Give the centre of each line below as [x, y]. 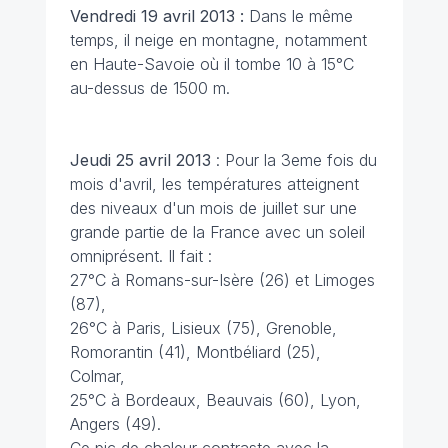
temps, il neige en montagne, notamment [218, 40]
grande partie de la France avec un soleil [217, 232]
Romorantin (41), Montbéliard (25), [195, 352]
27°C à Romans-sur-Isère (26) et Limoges [222, 280]
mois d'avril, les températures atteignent [214, 184]
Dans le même [300, 16]
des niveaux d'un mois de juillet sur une [213, 208]
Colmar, [97, 376]
